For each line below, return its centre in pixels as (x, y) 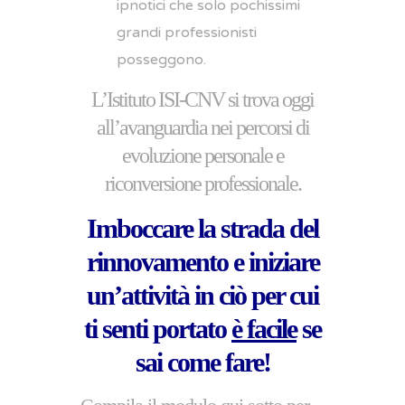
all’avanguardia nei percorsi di (202, 127)
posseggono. (161, 60)
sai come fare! (202, 362)
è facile (264, 329)
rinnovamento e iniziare (202, 262)
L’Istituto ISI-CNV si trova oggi (202, 99)
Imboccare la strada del (202, 228)
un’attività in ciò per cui (202, 295)
